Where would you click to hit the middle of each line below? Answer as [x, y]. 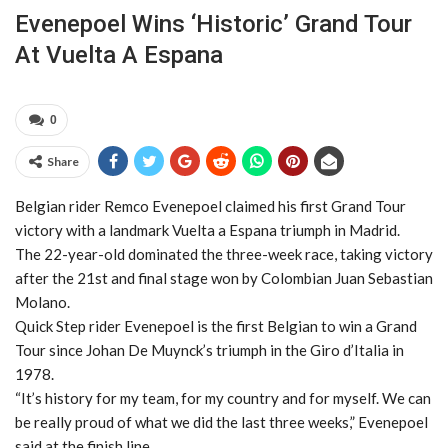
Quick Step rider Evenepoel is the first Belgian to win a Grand [216, 325]
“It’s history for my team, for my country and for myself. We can [223, 397]
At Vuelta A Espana [119, 54]
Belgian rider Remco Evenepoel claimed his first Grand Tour [210, 205]
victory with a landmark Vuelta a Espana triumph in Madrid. [207, 229]
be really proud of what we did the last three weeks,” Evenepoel [221, 421]
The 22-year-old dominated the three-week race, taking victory [224, 253]
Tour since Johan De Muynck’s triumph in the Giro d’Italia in [209, 349]
